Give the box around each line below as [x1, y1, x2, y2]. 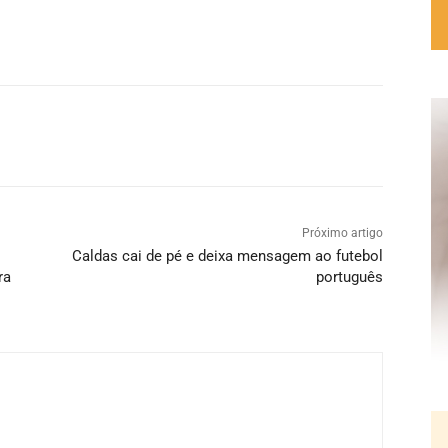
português [315, 267, 383, 286]
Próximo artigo [301, 225, 383, 240]
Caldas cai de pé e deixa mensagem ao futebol [71, 246, 383, 265]
